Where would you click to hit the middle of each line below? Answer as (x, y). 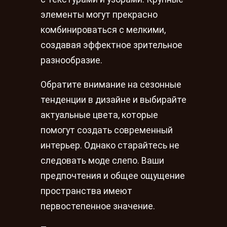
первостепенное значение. (98, 206)
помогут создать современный (107, 130)
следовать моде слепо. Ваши (102, 160)
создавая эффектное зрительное (111, 45)
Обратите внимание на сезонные (111, 84)
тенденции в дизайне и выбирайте (113, 100)
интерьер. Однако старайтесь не (110, 145)
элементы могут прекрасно (99, 14)
